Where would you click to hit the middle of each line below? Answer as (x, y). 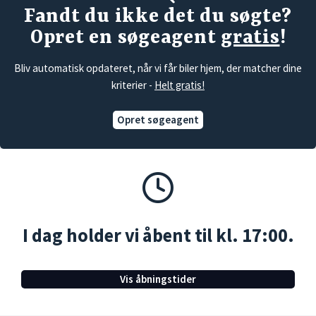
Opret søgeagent (158, 120)
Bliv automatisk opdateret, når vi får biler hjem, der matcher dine (158, 68)
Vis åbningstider (158, 279)
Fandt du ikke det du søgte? (158, 17)
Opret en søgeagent (125, 38)
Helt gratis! (180, 85)
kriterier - (133, 85)
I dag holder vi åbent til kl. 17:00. (158, 236)
